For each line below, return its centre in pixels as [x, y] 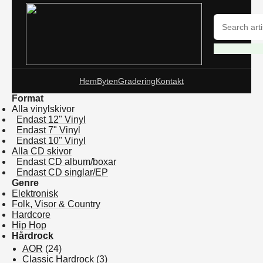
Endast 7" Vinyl [48, 130]
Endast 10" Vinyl [51, 141]
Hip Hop [29, 225]
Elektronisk [35, 193]
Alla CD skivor [42, 151]
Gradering [137, 81]
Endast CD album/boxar [66, 162]
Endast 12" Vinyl [51, 119]
